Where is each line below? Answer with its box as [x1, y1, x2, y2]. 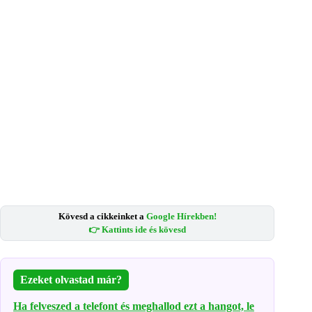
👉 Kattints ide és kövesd [88, 225, 187, 235]
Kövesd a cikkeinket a [58, 211, 146, 222]
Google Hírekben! [146, 211, 217, 222]
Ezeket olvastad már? [20, 274, 122, 286]
